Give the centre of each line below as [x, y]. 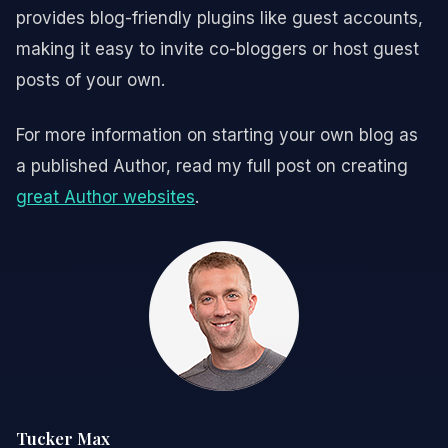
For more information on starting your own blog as [217, 134]
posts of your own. [90, 79]
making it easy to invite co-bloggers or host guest [217, 48]
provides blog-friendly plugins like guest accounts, [219, 17]
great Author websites [105, 196]
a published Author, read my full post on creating [212, 165]
